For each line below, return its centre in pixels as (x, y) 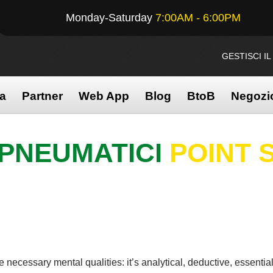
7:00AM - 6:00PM (198, 18)
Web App (104, 96)
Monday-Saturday (111, 18)
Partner (42, 96)
